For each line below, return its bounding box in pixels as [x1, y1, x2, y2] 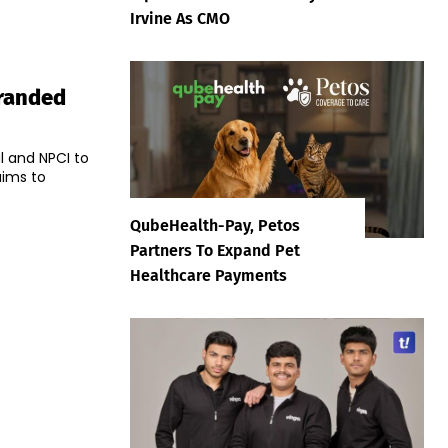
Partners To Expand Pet [130, 240, 300, 260]
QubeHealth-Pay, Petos [130, 215, 300, 235]
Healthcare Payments [130, 265, 287, 285]
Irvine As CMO [130, 9, 230, 29]
